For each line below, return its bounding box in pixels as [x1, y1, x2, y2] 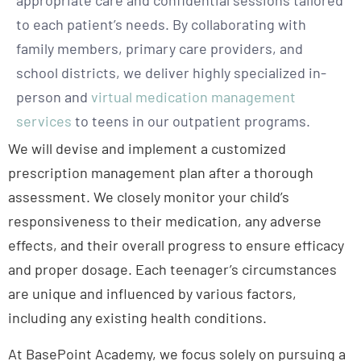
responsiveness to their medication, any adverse [8, 212, 322, 230]
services [16, 111, 72, 130]
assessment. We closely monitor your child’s [8, 188, 289, 206]
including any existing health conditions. [8, 309, 267, 327]
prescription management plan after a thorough [8, 164, 313, 182]
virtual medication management [91, 87, 296, 106]
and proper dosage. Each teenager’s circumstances [8, 260, 337, 279]
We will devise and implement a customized [8, 139, 286, 158]
